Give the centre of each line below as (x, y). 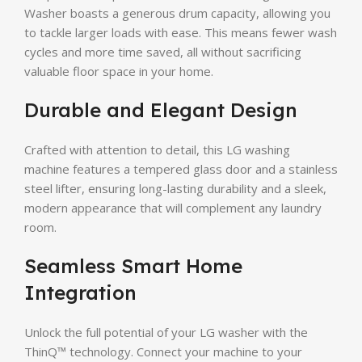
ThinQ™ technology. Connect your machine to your (163, 351)
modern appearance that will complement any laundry (173, 207)
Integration (80, 292)
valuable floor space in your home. (119, 71)
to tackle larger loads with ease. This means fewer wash (181, 32)
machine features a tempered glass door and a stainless (181, 168)
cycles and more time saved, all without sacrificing (163, 51)
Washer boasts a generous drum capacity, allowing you (177, 13)
